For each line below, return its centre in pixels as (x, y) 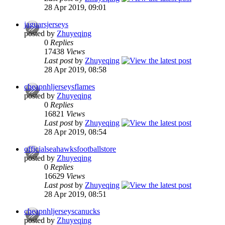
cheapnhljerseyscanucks (62, 211)
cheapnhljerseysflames (60, 87)
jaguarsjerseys (46, 25)
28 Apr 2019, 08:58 (75, 70)
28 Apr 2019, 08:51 (75, 194)
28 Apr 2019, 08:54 (75, 132)
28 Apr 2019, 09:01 (75, 8)
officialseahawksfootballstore (70, 149)
